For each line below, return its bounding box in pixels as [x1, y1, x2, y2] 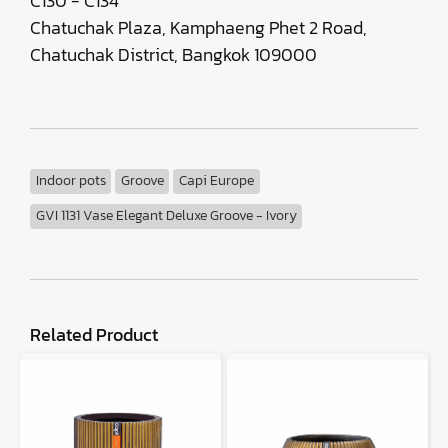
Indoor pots [35, 170, 106, 191]
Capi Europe [178, 170, 254, 191]
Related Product [30, 321, 158, 348]
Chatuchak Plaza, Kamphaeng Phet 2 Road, [30, 14, 367, 41]
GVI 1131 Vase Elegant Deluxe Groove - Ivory [35, 205, 297, 226]
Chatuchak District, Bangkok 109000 [30, 41, 317, 68]
